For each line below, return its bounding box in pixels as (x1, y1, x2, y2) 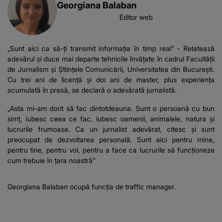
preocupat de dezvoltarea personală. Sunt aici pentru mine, (7, 135, 215, 144)
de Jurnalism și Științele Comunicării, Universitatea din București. (7, 64, 215, 73)
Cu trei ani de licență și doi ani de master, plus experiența (7, 75, 215, 84)
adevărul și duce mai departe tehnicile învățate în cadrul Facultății (7, 54, 215, 63)
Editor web (119, 12, 153, 21)
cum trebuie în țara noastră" (7, 156, 96, 165)
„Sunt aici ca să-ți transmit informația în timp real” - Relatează (7, 44, 215, 53)
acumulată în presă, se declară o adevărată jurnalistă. (7, 85, 177, 94)
